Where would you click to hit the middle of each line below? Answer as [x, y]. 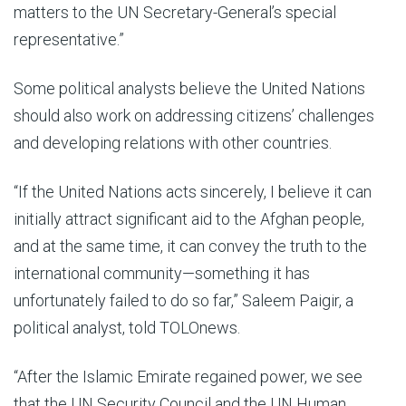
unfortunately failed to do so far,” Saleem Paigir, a [184, 300]
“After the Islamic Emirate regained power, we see [188, 377]
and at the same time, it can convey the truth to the [190, 246]
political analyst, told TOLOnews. [127, 328]
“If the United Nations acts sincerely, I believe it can [193, 192]
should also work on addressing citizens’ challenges [194, 116]
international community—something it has [162, 273]
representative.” [69, 39]
